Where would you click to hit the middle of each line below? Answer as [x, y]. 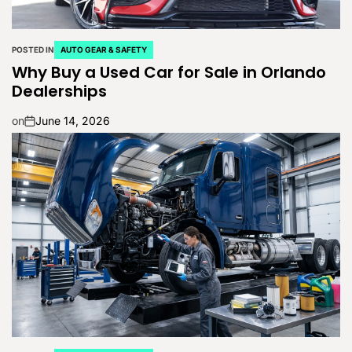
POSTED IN [33, 49]
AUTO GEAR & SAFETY [104, 49]
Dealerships [59, 91]
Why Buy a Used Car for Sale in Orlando [169, 72]
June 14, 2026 [73, 121]
